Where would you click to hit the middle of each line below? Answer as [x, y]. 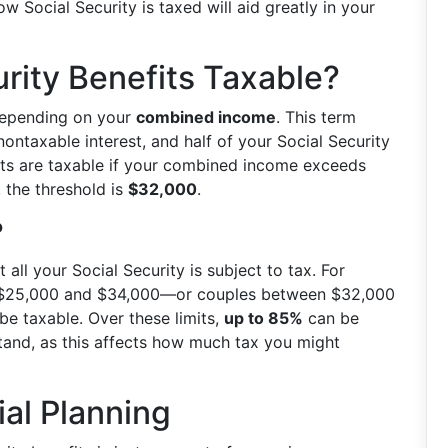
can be [331, 318]
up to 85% [263, 318]
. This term [316, 117]
